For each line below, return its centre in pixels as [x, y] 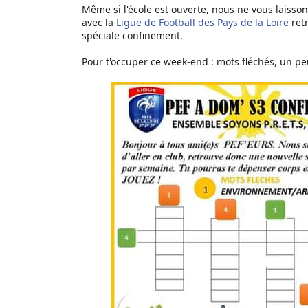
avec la [99, 23]
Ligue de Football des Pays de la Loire [202, 23]
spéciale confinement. [132, 36]
